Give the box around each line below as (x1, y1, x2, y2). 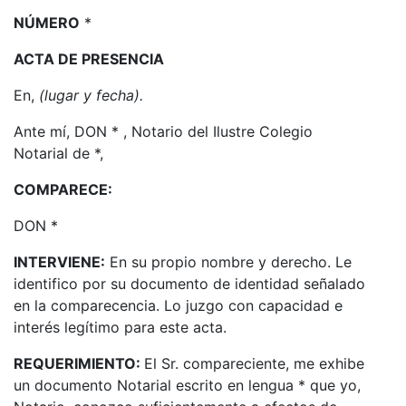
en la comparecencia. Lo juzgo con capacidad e (14, 295, 343, 314)
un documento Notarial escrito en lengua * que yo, (14, 375, 361, 394)
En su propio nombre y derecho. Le (105, 252, 352, 271)
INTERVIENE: (14, 252, 105, 271)
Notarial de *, (14, 143, 103, 162)
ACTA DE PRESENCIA (14, 49, 164, 68)
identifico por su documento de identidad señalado (14, 274, 365, 293)
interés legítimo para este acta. (14, 317, 227, 336)
